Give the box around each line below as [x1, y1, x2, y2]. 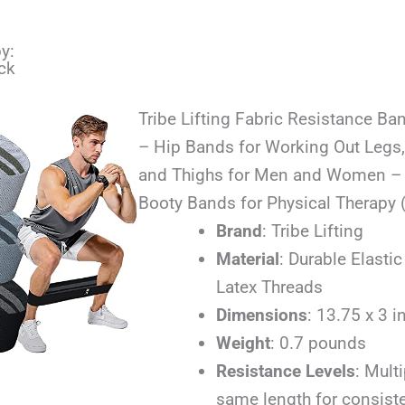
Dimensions [215, 305, 307, 326]
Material [215, 249, 279, 270]
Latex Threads [215, 277, 323, 298]
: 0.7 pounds [269, 333, 366, 354]
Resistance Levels [215, 361, 355, 382]
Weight [215, 333, 270, 354]
